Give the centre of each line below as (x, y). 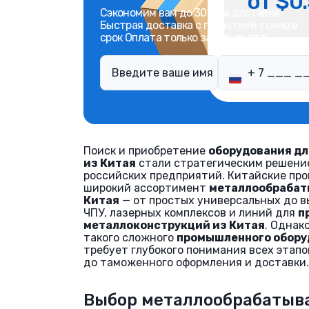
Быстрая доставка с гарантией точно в (199, 25)
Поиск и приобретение (146, 151)
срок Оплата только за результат (183, 38)
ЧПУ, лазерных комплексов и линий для (191, 213)
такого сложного (130, 238)
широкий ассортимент (146, 188)
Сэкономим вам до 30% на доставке (190, 13)
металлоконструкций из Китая (174, 225)
